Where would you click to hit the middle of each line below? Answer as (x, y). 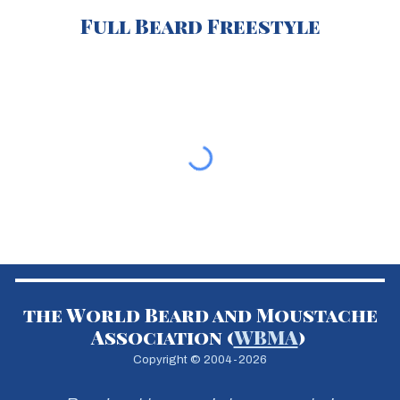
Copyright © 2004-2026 (200, 360)
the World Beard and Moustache (200, 314)
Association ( (162, 337)
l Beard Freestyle (219, 25)
